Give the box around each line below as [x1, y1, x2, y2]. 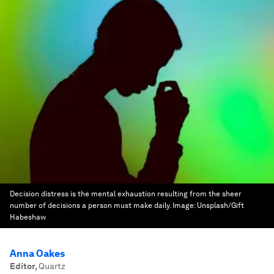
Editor [10, 261, 35, 271]
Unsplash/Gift [197, 201, 244, 210]
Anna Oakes [10, 248, 65, 259]
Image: [172, 201, 197, 210]
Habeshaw [10, 213, 46, 221]
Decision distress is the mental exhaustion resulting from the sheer [10, 190, 242, 198]
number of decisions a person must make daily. [10, 201, 171, 210]
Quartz [39, 261, 65, 271]
